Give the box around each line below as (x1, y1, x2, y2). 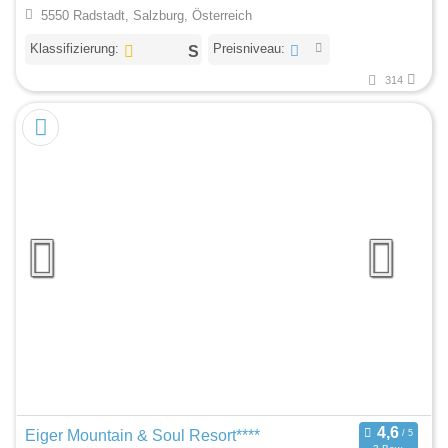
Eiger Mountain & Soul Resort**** (25, 427, 260, 444)
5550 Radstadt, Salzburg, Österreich (40, 8, 252, 24)
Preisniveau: (212, 41, 285, 56)
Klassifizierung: (30, 41, 119, 56)
